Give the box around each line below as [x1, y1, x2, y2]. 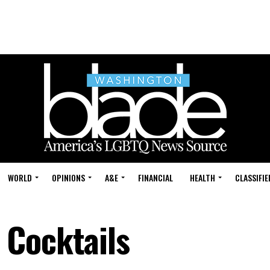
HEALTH [190, 171, 215, 184]
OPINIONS [52, 171, 85, 184]
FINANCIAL [138, 171, 173, 184]
